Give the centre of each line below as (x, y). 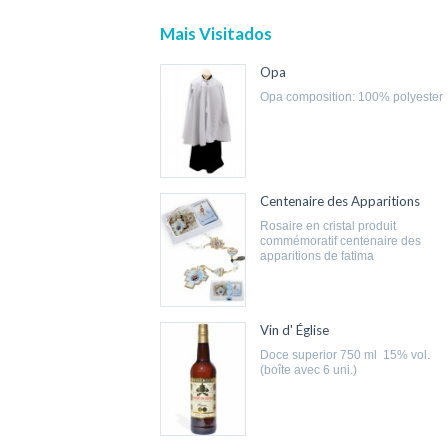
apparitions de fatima (317, 256)
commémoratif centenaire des (341, 241)
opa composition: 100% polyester (356, 97)
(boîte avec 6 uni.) (309, 370)
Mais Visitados (216, 33)
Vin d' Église (295, 330)
